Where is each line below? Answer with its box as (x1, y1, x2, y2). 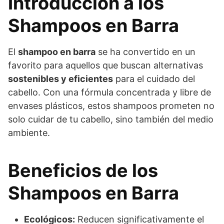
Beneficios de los (8, 159, 158, 181)
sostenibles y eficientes (8, 73, 113, 84)
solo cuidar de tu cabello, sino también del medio (8, 113, 213, 124)
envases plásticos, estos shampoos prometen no (8, 100, 214, 111)
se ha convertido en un (95, 46, 195, 57)
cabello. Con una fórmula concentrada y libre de (8, 86, 211, 97)
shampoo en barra (18, 46, 95, 57)
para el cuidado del (113, 73, 195, 84)
